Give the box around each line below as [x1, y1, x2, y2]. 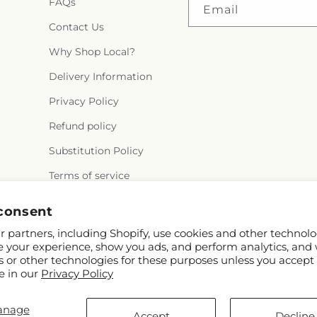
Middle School [229, 1, 303, 16]
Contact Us [48, 21, 104, 33]
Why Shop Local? [48, 45, 135, 58]
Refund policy [48, 120, 117, 132]
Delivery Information [48, 70, 152, 83]
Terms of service [48, 169, 129, 182]
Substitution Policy [48, 144, 144, 157]
